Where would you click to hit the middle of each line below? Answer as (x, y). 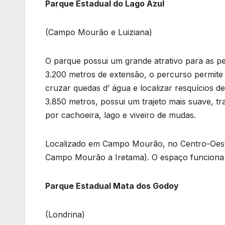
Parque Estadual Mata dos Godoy (112, 186)
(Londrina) (65, 215)
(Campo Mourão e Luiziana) (99, 32)
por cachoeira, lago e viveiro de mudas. (121, 115)
